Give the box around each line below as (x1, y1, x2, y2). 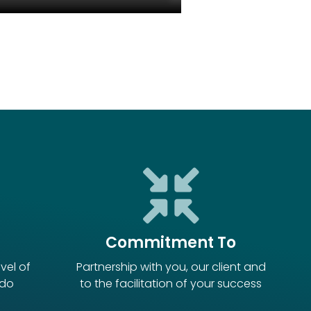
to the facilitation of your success (80, 275, 262, 292)
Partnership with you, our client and (76, 258, 266, 275)
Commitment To (106, 231, 237, 253)
